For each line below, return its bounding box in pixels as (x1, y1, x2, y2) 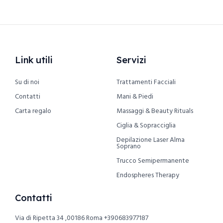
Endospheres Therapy (116, 170, 179, 181)
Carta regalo (15, 106, 51, 117)
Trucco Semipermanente (116, 156, 189, 167)
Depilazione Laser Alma (116, 135, 185, 146)
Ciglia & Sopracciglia (116, 120, 176, 131)
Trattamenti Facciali (116, 77, 176, 88)
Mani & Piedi (116, 92, 153, 103)
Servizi (116, 54, 146, 66)
